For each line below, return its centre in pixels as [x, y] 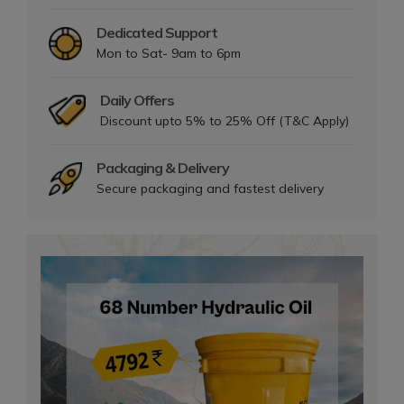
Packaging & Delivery [163, 167]
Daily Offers [137, 100]
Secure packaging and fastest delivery [210, 188]
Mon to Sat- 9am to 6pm [169, 53]
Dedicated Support [157, 32]
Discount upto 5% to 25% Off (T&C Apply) [224, 120]
